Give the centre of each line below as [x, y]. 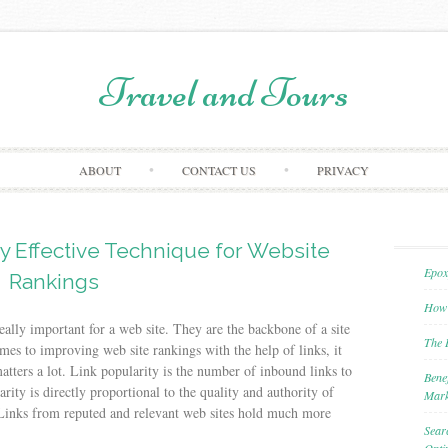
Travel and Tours [224, 93]
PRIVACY [342, 169]
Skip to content [266, 157]
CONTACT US [218, 169]
